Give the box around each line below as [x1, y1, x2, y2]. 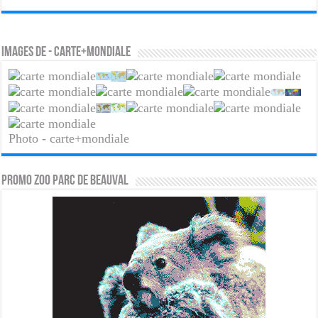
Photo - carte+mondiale [9, 131, 130, 146]
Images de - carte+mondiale [1, 45, 131, 60]
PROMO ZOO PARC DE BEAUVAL [1, 174, 129, 189]
